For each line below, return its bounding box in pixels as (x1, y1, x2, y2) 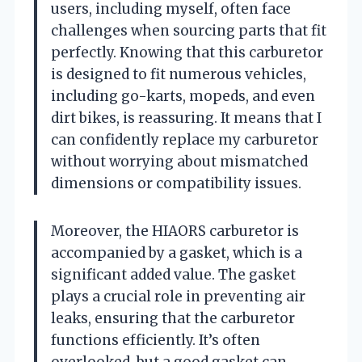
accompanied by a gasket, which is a (51, 243, 302, 262)
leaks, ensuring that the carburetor (51, 309, 295, 327)
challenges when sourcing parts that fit (51, 21, 326, 40)
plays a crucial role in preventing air (51, 287, 305, 305)
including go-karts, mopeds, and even (51, 86, 315, 105)
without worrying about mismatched (51, 152, 308, 170)
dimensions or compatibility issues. (51, 174, 301, 192)
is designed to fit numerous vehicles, (51, 65, 306, 83)
